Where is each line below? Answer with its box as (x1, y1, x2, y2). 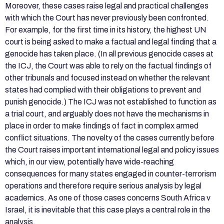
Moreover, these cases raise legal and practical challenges (5, 1, 208, 10)
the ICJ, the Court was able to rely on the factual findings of (5, 61, 211, 70)
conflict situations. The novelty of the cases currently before (5, 133, 214, 142)
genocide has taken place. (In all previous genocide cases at (5, 49, 213, 58)
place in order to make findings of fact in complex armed (5, 121, 198, 130)
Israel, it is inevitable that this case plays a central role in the (5, 205, 210, 214)
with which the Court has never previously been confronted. (5, 13, 209, 22)
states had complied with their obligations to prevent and (5, 85, 201, 94)
